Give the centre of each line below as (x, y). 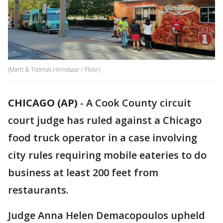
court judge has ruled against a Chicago (105, 120)
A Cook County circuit (139, 103)
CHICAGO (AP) (43, 103)
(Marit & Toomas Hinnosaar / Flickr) (54, 70)
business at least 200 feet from (83, 173)
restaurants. (38, 190)
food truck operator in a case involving (103, 138)
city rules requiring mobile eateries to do (107, 155)
